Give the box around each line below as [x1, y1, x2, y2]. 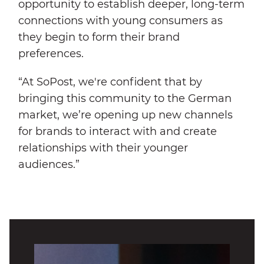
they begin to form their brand [18, 31, 180, 44]
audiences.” [18, 157, 80, 171]
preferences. [18, 47, 84, 61]
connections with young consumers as [18, 14, 223, 28]
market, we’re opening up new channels [18, 108, 233, 121]
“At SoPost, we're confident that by [18, 75, 202, 88]
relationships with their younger [18, 141, 188, 154]
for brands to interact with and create [18, 124, 217, 138]
